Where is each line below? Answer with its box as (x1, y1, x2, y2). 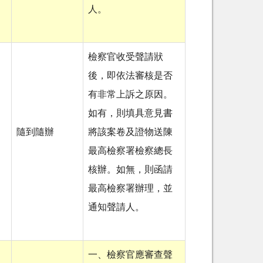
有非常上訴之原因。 (88, 90, 173, 100)
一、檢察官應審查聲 (88, 250, 173, 260)
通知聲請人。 (88, 203, 144, 213)
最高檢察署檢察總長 (88, 146, 173, 156)
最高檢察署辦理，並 (88, 184, 173, 194)
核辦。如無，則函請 (88, 165, 173, 175)
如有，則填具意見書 (88, 109, 173, 119)
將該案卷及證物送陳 (88, 127, 173, 137)
